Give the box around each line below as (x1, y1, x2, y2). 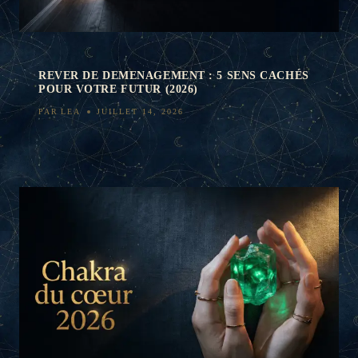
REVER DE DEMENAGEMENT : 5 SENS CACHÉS (38, 69, 309, 82)
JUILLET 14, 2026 (97, 106, 185, 116)
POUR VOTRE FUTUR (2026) (38, 82, 198, 95)
